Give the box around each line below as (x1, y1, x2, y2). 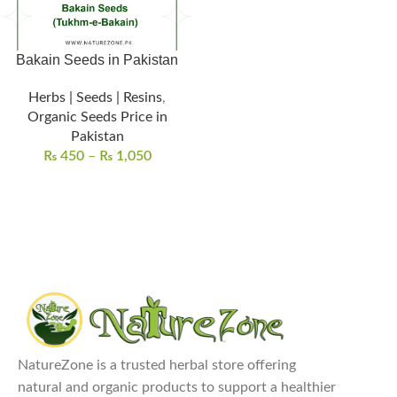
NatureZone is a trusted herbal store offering (18, 358, 296, 373)
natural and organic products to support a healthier (18, 380, 336, 395)
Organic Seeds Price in (27, 110, 167, 124)
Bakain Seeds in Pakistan (16, 52, 178, 67)
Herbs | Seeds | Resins (28, 90, 162, 105)
